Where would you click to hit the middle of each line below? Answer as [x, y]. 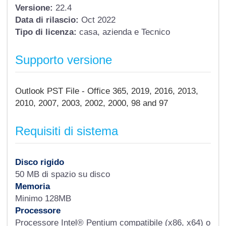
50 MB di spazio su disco [63, 174]
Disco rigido [40, 162]
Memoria [33, 186]
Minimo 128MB [43, 199]
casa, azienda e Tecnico [123, 32]
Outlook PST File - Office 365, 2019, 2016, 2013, [107, 91]
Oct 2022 [97, 20]
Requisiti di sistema [67, 131]
